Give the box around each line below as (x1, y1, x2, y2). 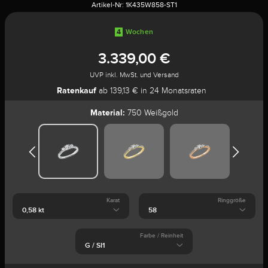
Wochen (125, 28, 154, 36)
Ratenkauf (57, 86, 96, 95)
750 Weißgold (124, 108, 178, 117)
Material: (90, 108, 125, 117)
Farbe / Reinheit (139, 232, 183, 239)
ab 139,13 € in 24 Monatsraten (96, 86, 206, 95)
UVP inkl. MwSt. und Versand (89, 71, 179, 79)
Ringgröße (218, 197, 246, 203)
